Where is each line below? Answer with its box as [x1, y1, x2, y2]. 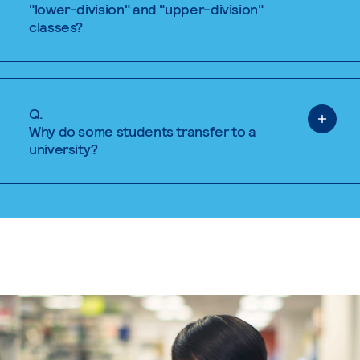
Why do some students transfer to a [29, 122, 256, 141]
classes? [29, 18, 84, 36]
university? [29, 140, 99, 158]
